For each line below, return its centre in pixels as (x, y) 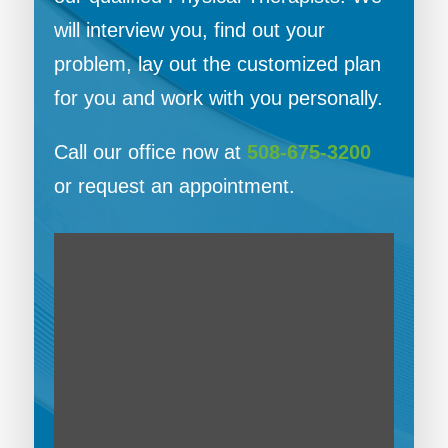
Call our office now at (150, 152)
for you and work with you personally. (218, 98)
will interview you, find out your (189, 30)
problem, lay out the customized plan (217, 64)
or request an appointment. (174, 186)
